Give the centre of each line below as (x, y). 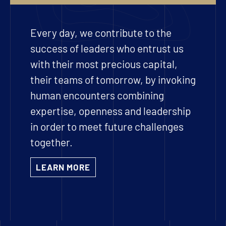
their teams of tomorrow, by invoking (113, 80)
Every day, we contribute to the (101, 33)
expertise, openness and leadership (111, 111)
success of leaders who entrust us (107, 48)
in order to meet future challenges (107, 127)
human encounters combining (97, 95)
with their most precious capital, (104, 64)
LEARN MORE (63, 167)
